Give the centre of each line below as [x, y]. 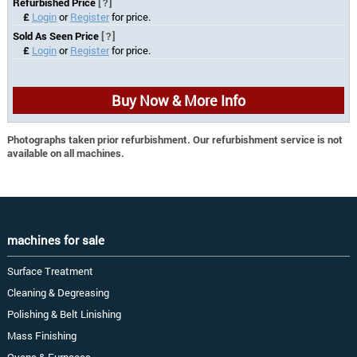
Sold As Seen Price [57, 35]
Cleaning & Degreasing [58, 292]
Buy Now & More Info [178, 100]
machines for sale [55, 239]
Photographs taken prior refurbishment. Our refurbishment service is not [175, 139]
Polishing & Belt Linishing [64, 314]
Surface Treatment [50, 271]
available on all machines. [65, 153]
